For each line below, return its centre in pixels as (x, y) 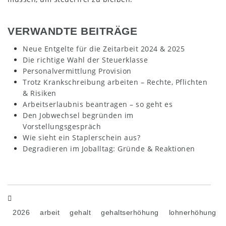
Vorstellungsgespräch (62, 127)
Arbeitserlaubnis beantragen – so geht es (98, 104)
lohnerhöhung (192, 213)
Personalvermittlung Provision (77, 71)
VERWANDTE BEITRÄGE (72, 31)
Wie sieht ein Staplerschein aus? (81, 138)
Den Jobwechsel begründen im (78, 116)
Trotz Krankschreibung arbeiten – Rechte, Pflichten (115, 82)
